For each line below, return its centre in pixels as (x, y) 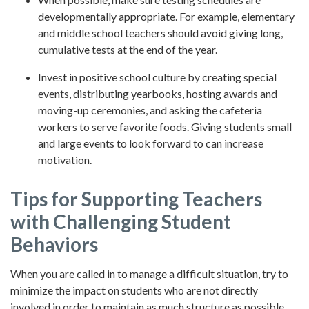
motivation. (65, 160)
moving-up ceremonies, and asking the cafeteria (150, 110)
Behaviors (54, 245)
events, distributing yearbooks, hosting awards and (158, 94)
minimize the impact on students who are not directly (134, 290)
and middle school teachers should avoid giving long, (160, 33)
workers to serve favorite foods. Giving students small (165, 127)
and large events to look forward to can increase (151, 143)
